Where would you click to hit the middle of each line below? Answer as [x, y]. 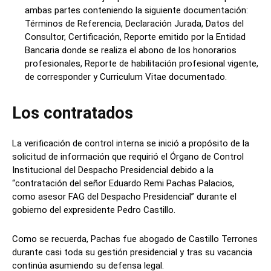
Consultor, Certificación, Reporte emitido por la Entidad [135, 37]
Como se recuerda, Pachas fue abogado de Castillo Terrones [135, 239]
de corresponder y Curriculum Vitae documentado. [126, 77]
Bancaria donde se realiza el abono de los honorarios [131, 50]
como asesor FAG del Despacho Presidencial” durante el [124, 196]
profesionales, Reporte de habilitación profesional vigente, [142, 63]
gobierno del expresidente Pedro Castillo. [94, 210]
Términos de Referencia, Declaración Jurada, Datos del [134, 23]
